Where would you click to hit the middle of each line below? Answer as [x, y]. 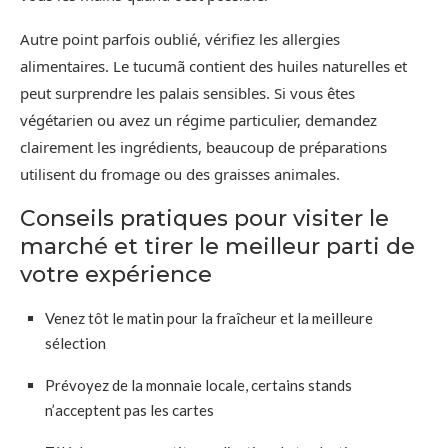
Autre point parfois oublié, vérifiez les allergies [180, 38]
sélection [75, 342]
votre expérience [116, 274]
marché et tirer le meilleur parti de [217, 246]
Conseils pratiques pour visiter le [204, 218]
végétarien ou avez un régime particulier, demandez [198, 119]
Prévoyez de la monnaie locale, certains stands [198, 384]
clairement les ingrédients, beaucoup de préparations [203, 146]
